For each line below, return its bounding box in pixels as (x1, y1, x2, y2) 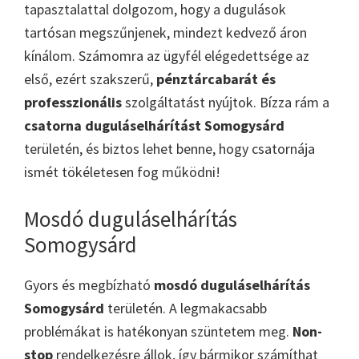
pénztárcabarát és (156, 69, 276, 88)
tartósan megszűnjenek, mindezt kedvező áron (24, 22, 307, 42)
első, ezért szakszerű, (24, 69, 156, 88)
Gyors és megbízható (24, 275, 154, 294)
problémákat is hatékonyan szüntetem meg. (24, 321, 292, 341)
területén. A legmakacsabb (104, 298, 267, 317)
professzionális (24, 92, 122, 111)
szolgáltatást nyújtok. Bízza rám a (122, 92, 329, 111)
